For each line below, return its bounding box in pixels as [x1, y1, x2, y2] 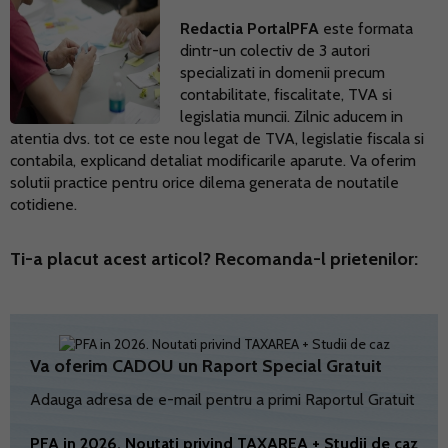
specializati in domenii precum [180, 63, 385, 83]
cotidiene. [10, 195, 77, 215]
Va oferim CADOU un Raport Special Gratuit [30, 355, 382, 378]
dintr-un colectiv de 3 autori [180, 41, 370, 61]
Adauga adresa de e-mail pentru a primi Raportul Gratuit [30, 390, 415, 410]
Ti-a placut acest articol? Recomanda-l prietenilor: [10, 248, 418, 271]
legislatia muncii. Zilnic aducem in [180, 107, 403, 127]
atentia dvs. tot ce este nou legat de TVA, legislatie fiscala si [10, 129, 424, 149]
